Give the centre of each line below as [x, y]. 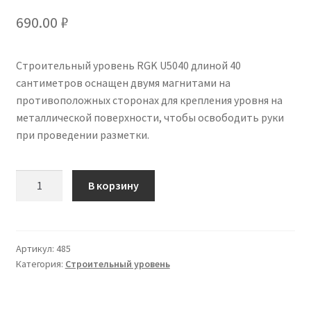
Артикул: [36, 248]
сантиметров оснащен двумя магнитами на [123, 82]
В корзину [114, 186]
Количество [45, 178]
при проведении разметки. [82, 134]
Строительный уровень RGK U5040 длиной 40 [128, 65]
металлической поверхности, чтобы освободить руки [150, 117]
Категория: [40, 263]
